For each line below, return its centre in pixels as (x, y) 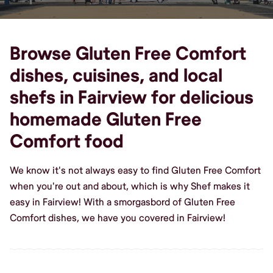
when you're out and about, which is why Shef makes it (130, 186)
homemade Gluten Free (106, 119)
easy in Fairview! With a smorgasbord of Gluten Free (122, 202)
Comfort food (67, 141)
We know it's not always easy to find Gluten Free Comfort (135, 170)
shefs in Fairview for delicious (132, 97)
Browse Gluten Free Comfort (128, 54)
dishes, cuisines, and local (116, 76)
